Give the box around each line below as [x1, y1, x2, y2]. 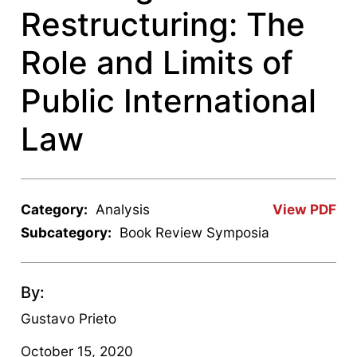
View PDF [272, 200, 336, 218]
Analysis [96, 200, 151, 218]
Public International [21, 80, 317, 120]
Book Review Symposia [120, 223, 270, 241]
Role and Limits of [21, 42, 294, 82]
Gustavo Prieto [21, 309, 117, 327]
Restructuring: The [21, 4, 306, 44]
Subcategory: [21, 223, 112, 241]
